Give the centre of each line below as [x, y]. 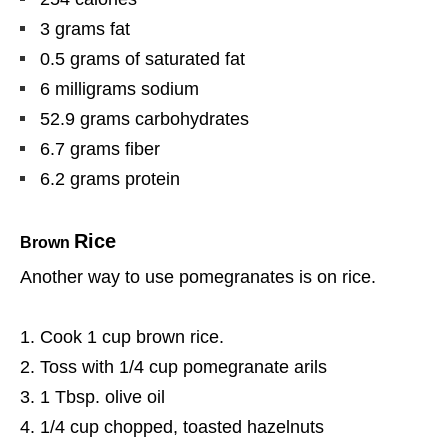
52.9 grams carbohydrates [144, 118]
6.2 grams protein [110, 178]
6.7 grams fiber [100, 148]
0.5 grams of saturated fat [142, 58]
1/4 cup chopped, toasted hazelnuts [182, 426]
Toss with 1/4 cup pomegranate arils [183, 366]
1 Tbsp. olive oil [102, 396]
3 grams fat [85, 28]
